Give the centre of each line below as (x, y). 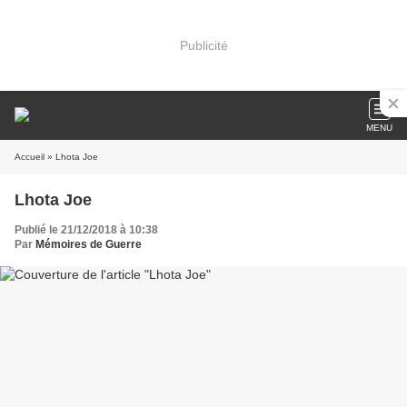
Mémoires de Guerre (89, 244)
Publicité (203, 45)
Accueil (30, 157)
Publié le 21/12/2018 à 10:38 (86, 230)
